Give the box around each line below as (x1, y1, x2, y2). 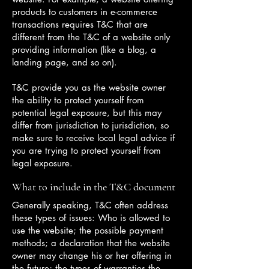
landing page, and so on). (12, 56, 132, 68)
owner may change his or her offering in (12, 250, 172, 261)
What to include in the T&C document (12, 180, 175, 193)
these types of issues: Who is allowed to (12, 212, 170, 223)
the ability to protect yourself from (12, 94, 144, 106)
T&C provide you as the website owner (12, 82, 166, 93)
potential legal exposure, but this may (12, 107, 162, 118)
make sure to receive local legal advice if (12, 132, 175, 144)
